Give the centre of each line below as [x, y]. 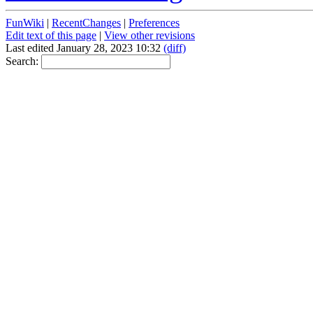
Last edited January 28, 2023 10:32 [85, 48]
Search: [23, 61]
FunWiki [25, 23]
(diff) [175, 48]
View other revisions [150, 36]
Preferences [154, 23]
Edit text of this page [51, 36]
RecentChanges [86, 23]
